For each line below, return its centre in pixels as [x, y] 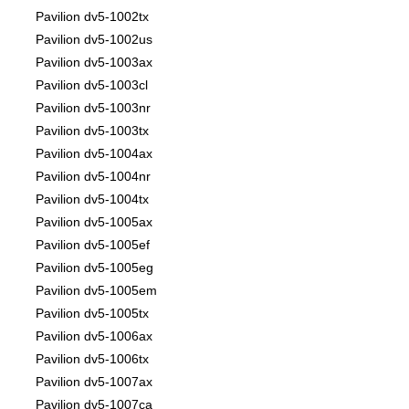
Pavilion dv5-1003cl [92, 85]
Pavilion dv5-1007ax [94, 382]
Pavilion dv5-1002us [94, 40]
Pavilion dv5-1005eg [94, 268]
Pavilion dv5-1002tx [92, 17]
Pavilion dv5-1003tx [92, 131]
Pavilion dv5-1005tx [92, 314]
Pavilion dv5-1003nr [93, 108]
